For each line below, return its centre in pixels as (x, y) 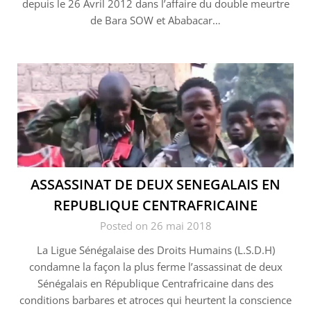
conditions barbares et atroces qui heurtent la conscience (155, 300)
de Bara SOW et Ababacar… (155, 20)
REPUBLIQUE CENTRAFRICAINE (155, 205)
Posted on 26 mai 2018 (155, 226)
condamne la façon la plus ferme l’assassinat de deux (155, 267)
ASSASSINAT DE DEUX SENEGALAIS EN (155, 185)
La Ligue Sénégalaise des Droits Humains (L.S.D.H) (155, 250)
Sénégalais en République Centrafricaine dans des (155, 284)
